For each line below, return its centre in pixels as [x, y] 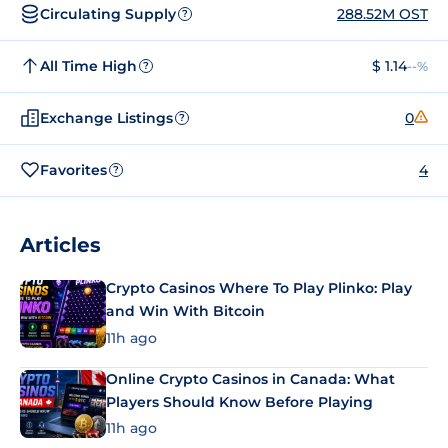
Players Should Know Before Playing [239, 401]
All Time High [88, 65]
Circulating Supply [108, 13]
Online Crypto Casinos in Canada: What [250, 378]
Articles [60, 245]
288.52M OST [382, 13]
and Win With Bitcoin [185, 311]
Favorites [73, 169]
